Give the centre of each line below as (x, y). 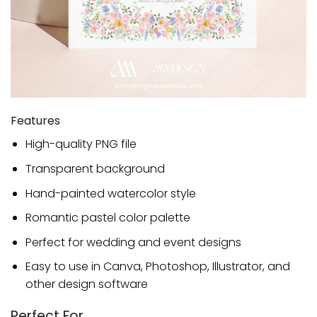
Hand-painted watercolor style (110, 193)
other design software (86, 284)
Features (35, 121)
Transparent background (95, 168)
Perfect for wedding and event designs (133, 242)
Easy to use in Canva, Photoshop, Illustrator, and (157, 267)
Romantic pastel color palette (108, 218)
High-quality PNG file (81, 144)
